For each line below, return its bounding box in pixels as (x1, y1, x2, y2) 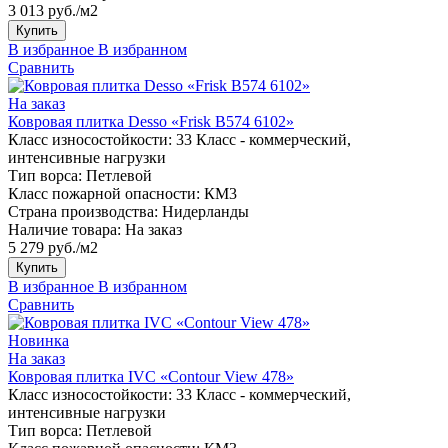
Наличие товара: (8, 220, 121, 238)
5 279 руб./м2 (8, 238, 98, 256)
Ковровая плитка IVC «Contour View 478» (8, 367, 294, 385)
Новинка (8, 331, 69, 349)
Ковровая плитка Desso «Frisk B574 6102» (8, 112, 294, 130)
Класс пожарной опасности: (8, 184, 200, 202)
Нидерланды (162, 202, 249, 220)
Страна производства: (8, 202, 158, 220)
